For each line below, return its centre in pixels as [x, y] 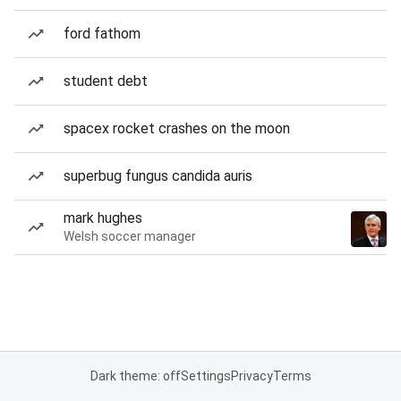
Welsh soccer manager [130, 236]
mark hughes [103, 218]
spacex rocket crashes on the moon [177, 128]
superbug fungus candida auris [158, 176]
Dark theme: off [135, 376]
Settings [205, 376]
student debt [106, 81]
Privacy [252, 376]
